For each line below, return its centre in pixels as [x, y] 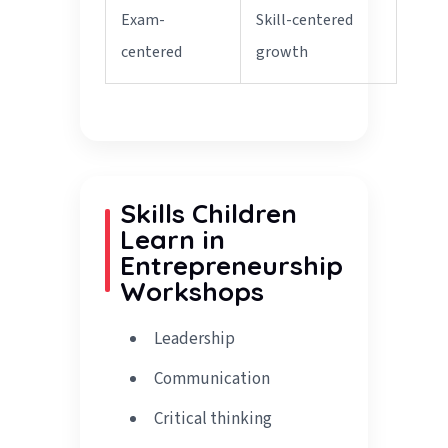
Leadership [195, 339]
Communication [212, 379]
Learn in [173, 240]
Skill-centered [305, 20]
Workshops [192, 292]
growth [282, 52]
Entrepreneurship [232, 266]
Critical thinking [213, 419]
